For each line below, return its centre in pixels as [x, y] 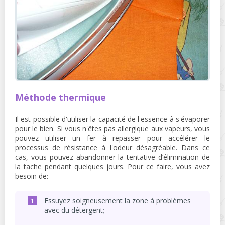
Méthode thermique [61, 97]
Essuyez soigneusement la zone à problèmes [118, 201]
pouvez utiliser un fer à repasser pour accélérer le [113, 138]
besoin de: [32, 176]
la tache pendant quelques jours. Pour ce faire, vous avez [113, 166]
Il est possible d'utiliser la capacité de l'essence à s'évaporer [113, 119]
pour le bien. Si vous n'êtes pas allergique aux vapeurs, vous [113, 128]
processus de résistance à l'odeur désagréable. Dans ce [113, 147]
